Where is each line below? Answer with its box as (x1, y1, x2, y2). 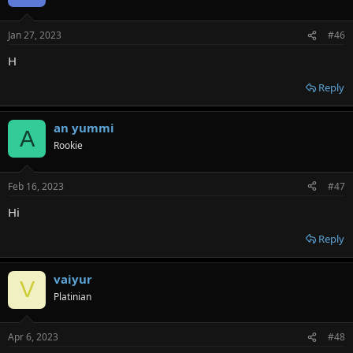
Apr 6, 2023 (8, 330, 58, 344)
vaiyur (54, 270, 92, 287)
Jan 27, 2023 (8, 28, 61, 42)
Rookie (54, 139, 83, 152)
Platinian (54, 289, 91, 303)
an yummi (54, 120, 114, 136)
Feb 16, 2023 (8, 179, 64, 193)
